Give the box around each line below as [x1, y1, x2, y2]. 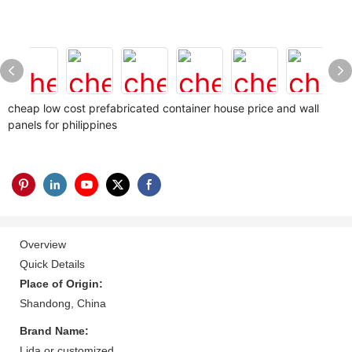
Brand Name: [20, 324, 89, 337]
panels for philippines [8, 118, 117, 131]
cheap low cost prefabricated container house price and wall [8, 101, 319, 115]
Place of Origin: [20, 277, 103, 290]
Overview [20, 237, 66, 251]
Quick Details [20, 257, 85, 270]
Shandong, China [20, 296, 106, 310]
